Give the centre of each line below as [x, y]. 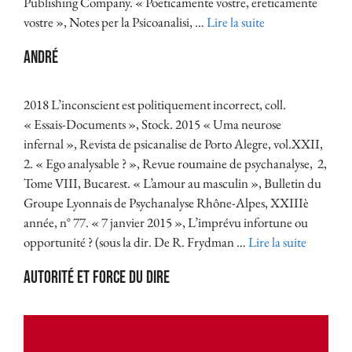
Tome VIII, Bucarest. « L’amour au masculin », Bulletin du [172, 183]
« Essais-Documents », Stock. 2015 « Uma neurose [152, 124]
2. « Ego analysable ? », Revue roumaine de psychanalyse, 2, [175, 163]
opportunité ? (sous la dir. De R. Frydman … [136, 242]
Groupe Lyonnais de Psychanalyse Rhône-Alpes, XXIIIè [166, 202]
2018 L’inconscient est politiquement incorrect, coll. [155, 104]
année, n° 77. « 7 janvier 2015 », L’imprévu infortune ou [166, 222]
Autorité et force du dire [97, 277]
